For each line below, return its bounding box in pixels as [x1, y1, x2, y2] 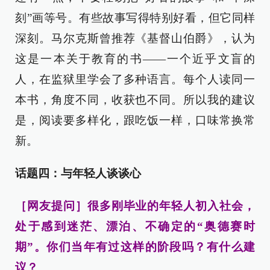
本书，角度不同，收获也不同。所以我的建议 [15, 93, 255, 106]
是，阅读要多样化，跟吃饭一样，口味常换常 [15, 113, 255, 127]
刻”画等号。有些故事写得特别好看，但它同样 [15, 11, 255, 24]
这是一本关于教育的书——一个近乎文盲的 [15, 52, 255, 65]
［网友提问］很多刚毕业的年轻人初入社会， [15, 199, 255, 212]
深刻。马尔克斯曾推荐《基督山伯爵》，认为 [15, 31, 255, 45]
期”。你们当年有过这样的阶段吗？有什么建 [15, 240, 255, 253]
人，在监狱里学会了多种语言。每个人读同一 [15, 72, 255, 86]
